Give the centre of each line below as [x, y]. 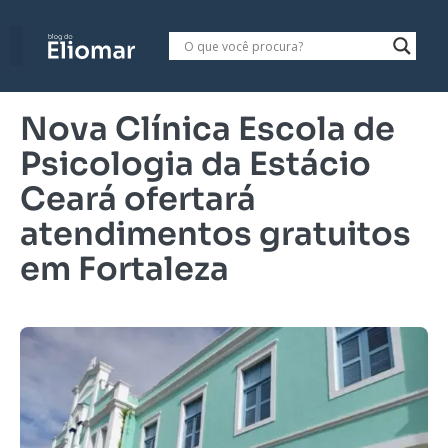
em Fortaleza [124, 269]
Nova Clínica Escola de [207, 129]
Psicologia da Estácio [195, 164]
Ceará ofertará [138, 199]
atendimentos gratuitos [215, 234]
